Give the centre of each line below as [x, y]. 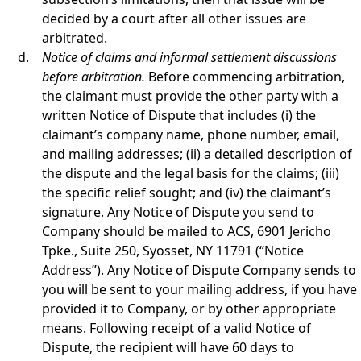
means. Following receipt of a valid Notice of [176, 328]
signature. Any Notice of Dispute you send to [178, 212]
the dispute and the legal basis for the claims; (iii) [191, 173]
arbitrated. [75, 38]
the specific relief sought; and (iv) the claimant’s [187, 193]
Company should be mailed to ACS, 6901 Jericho [187, 231]
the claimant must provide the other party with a [190, 96]
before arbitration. [95, 77]
